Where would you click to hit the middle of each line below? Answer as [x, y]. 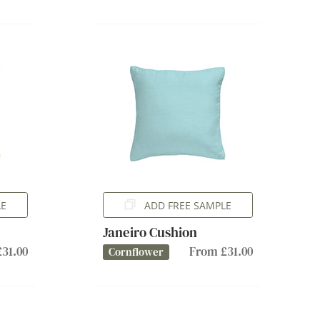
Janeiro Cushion [150, 232]
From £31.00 [221, 251]
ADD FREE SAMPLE [187, 205]
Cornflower [136, 252]
